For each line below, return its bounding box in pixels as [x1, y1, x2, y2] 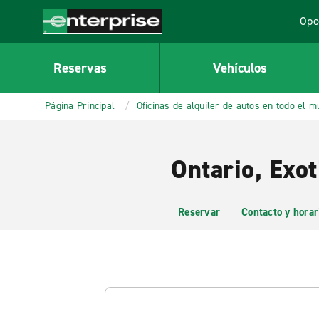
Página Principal [45, 99, 115, 113]
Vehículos [212, 58, 267, 77]
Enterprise [43, 33, 95, 49]
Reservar [178, 205, 220, 219]
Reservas [53, 58, 107, 77]
